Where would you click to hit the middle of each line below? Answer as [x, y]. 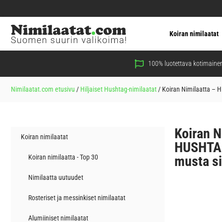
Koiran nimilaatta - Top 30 [63, 157]
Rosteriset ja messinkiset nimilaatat [77, 198]
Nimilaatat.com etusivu [43, 89]
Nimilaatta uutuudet [56, 178]
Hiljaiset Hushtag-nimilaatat [118, 89]
